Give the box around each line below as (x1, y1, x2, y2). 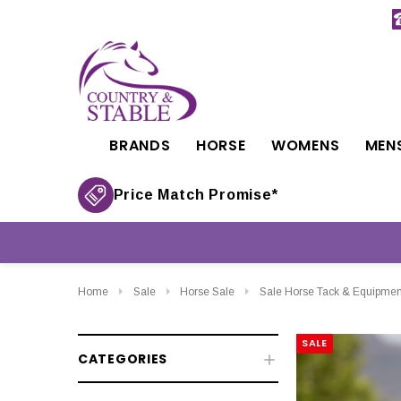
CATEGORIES (78, 350, 167, 369)
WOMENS (270, 135, 340, 156)
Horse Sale (180, 286, 235, 298)
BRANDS (108, 135, 171, 156)
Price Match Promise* (113, 187, 278, 202)
